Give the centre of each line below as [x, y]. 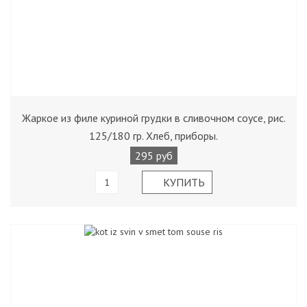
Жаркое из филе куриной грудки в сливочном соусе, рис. [153, 118]
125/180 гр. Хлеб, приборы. [153, 136]
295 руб [153, 156]
